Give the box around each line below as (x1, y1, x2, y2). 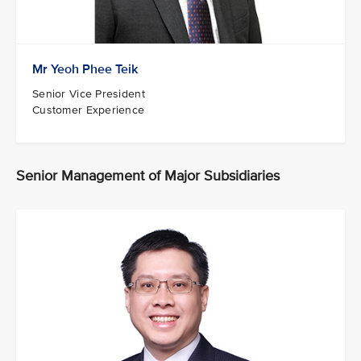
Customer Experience (32, 102, 145, 117)
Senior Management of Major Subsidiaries (16, 166, 280, 185)
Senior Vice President (32, 86, 145, 101)
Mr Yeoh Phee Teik (32, 60, 138, 77)
